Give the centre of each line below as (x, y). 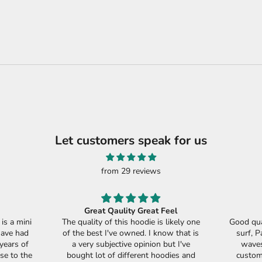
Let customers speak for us (131, 140)
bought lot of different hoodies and (131, 255)
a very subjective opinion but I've (131, 244)
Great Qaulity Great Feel (131, 211)
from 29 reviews (131, 171)
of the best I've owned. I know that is (131, 233)
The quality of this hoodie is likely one (131, 222)
